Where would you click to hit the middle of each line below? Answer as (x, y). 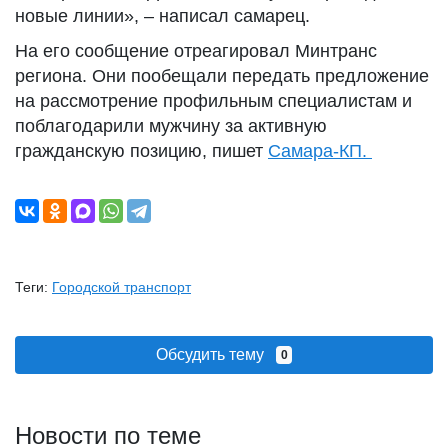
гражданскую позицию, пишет (141, 151)
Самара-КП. (320, 151)
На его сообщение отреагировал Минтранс (196, 51)
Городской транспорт (121, 287)
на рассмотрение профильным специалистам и (213, 101)
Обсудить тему (215, 354)
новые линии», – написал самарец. (162, 16)
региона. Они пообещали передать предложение (222, 76)
